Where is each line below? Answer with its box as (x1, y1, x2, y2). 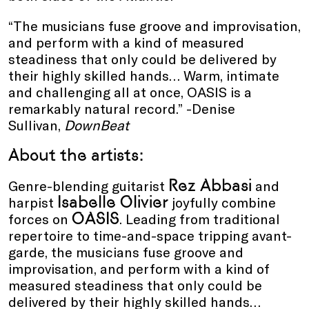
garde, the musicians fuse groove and (8, 243, 243, 261)
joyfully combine (168, 194, 276, 211)
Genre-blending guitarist (8, 177, 168, 195)
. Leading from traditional (119, 210, 280, 228)
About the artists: (8, 145, 148, 166)
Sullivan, (8, 117, 64, 134)
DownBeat (64, 117, 129, 134)
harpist (8, 194, 57, 211)
